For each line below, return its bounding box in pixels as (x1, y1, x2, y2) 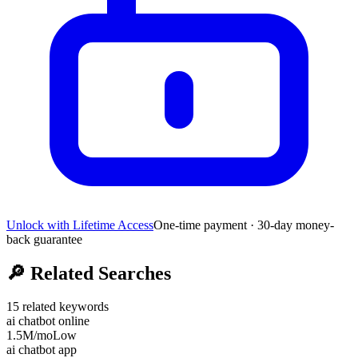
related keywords (19, 300, 109, 314)
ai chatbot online (6, 314, 89, 328)
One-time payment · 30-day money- (153, 217, 334, 232)
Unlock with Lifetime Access (6, 217, 153, 232)
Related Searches (26, 262, 171, 284)
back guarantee (6, 232, 82, 246)
